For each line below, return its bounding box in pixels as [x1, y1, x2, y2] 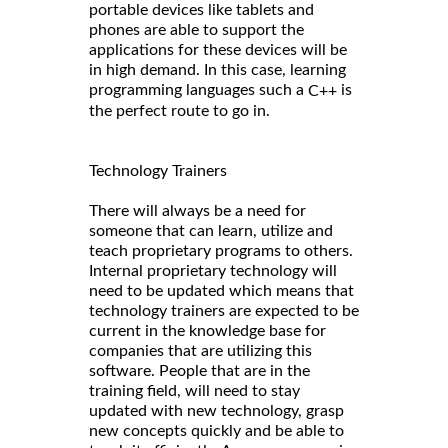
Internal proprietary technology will [89, 263, 337, 280]
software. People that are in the [89, 363, 310, 380]
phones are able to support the [89, 22, 304, 39]
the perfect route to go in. [89, 103, 274, 120]
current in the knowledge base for [89, 323, 330, 340]
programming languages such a [89, 82, 308, 99]
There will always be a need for [89, 203, 306, 220]
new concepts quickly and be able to [89, 423, 344, 440]
